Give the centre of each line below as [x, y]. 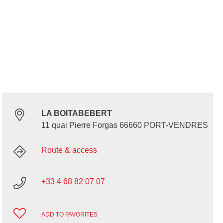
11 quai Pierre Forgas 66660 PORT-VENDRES [124, 125]
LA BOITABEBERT [76, 113]
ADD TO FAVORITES [69, 214]
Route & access [69, 150]
